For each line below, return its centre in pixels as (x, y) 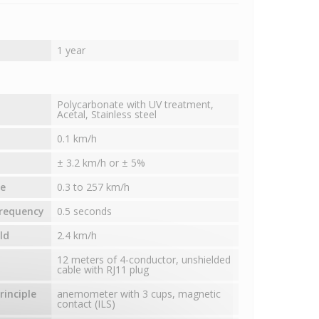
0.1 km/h (77, 139)
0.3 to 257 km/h (93, 187)
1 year (71, 51)
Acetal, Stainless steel (106, 115)
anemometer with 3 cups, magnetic (138, 294)
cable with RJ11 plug (103, 270)
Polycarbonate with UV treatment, (135, 105)
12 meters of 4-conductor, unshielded (143, 260)
